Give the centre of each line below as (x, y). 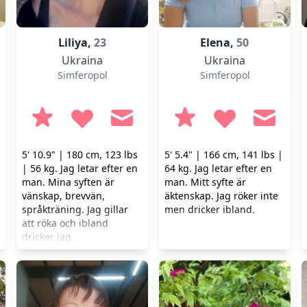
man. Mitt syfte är (205, 182)
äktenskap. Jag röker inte (221, 196)
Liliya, (76, 42)
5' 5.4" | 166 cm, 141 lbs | (224, 155)
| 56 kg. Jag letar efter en (80, 168)
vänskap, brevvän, (63, 196)
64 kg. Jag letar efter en (218, 168)
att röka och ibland (65, 223)
